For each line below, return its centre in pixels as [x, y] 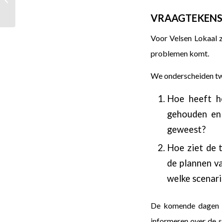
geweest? [187, 130]
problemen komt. [180, 53]
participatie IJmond [43, 5]
